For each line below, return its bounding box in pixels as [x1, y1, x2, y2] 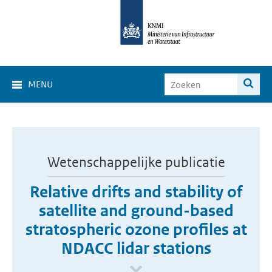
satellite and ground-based [38, 201, 234, 220]
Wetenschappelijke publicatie [47, 154, 225, 170]
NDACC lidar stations [61, 239, 211, 258]
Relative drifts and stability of [30, 182, 242, 202]
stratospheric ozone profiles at [25, 220, 247, 239]
